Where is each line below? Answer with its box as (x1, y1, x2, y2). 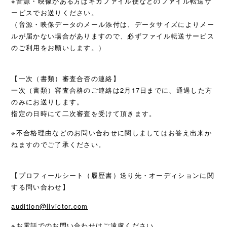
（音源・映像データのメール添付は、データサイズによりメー (11, 19, 214, 29)
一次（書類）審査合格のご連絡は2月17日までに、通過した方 (11, 85, 213, 95)
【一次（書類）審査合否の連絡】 (11, 73, 120, 83)
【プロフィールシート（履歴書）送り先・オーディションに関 (11, 170, 214, 180)
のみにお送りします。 (11, 97, 84, 106)
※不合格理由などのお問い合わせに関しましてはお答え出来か (11, 128, 212, 137)
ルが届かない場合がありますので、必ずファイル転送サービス (11, 31, 214, 41)
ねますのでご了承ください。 (11, 139, 106, 149)
